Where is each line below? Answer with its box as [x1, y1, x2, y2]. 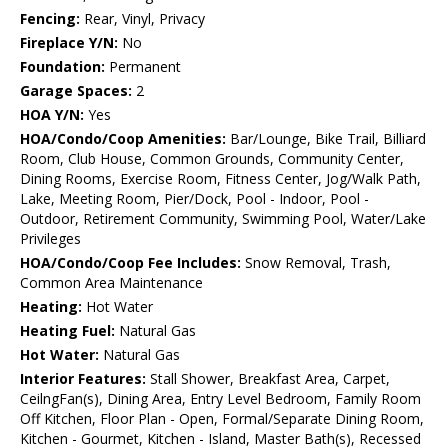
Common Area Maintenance [20, 273, 203, 293]
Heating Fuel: [20, 321, 115, 341]
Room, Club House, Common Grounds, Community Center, [20, 149, 404, 169]
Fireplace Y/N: [20, 33, 118, 53]
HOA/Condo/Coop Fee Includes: [20, 253, 241, 273]
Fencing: [20, 9, 80, 29]
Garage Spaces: [20, 81, 132, 101]
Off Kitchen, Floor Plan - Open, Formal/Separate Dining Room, [20, 409, 424, 429]
